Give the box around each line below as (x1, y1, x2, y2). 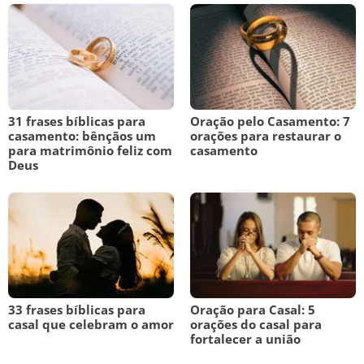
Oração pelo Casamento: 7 (190, 113, 350, 129)
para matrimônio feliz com (8, 142, 172, 158)
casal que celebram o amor (8, 316, 174, 332)
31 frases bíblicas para (8, 113, 145, 129)
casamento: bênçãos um (8, 128, 156, 144)
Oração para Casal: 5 (190, 301, 315, 318)
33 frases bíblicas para (8, 301, 145, 318)
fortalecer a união (190, 331, 301, 347)
